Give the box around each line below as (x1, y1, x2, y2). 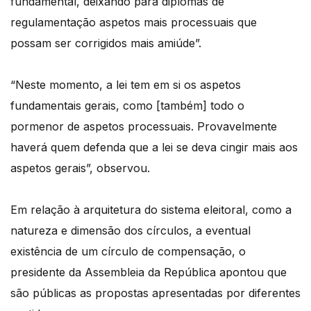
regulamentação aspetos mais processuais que (10, 15, 257, 30)
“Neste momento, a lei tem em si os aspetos (10, 78, 241, 92)
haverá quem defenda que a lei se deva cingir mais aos (10, 140, 298, 155)
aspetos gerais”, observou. (10, 161, 150, 176)
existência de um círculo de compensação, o (10, 244, 246, 259)
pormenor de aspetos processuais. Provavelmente (10, 119, 277, 134)
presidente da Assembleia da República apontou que (10, 265, 287, 280)
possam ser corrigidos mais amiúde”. (10, 36, 201, 51)
